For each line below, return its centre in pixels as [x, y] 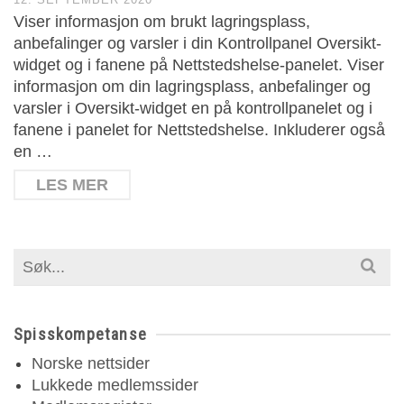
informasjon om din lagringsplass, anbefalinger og [192, 87]
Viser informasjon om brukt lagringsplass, [162, 22]
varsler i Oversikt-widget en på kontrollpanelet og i [193, 108]
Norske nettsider [91, 363]
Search [38, 259]
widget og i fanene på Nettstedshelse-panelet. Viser [199, 65]
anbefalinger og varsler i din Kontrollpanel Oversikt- [197, 43]
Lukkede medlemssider [115, 385]
